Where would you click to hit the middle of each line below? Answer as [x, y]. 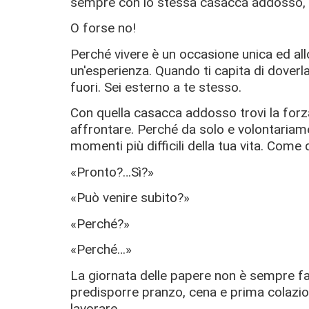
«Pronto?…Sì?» [112, 172]
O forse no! [103, 28]
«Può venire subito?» [130, 198]
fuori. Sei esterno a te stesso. [156, 87]
